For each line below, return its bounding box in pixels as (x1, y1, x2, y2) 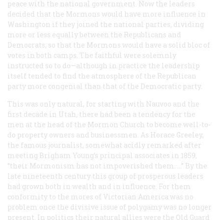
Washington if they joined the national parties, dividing (7, 19, 204, 29)
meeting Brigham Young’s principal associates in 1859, (7, 150, 197, 160)
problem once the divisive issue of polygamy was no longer (7, 202, 212, 212)
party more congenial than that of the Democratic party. (7, 81, 202, 91)
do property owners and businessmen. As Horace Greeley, (7, 130, 204, 139)
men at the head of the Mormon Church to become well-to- (7, 119, 211, 129)
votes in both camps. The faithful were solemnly (7, 50, 176, 60)
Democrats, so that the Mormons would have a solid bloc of (7, 40, 210, 50)
